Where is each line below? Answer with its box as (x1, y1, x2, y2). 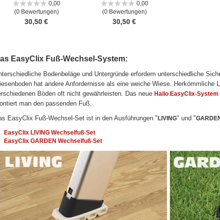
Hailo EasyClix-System (154, 90, 219, 97)
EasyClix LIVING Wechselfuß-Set (3, 129, 95, 136)
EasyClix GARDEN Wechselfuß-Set (3, 137, 102, 144)
